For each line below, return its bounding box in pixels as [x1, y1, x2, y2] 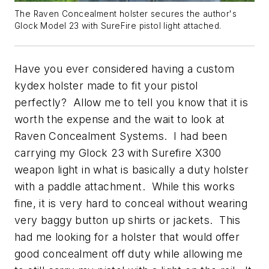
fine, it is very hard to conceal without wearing [14, 196, 248, 210]
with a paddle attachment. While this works [14, 180, 235, 193]
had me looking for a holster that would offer [14, 230, 240, 243]
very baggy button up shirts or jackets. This [14, 213, 240, 226]
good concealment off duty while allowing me [14, 247, 243, 260]
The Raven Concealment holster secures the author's [14, 8, 237, 19]
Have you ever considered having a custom [14, 62, 234, 75]
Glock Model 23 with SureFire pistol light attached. [14, 20, 222, 31]
